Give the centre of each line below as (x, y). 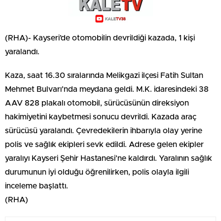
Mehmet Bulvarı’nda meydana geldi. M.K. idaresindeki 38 (107, 90)
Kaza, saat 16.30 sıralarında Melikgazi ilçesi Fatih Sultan (104, 76)
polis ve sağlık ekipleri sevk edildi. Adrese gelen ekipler (104, 145)
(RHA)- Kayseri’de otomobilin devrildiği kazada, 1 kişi (100, 38)
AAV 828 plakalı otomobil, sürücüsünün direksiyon (97, 103)
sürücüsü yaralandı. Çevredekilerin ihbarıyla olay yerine (104, 131)
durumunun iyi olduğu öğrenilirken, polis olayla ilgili (97, 172)
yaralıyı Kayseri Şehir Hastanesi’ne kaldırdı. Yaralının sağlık (109, 159)
